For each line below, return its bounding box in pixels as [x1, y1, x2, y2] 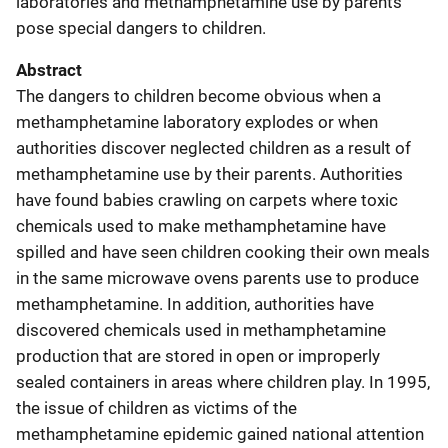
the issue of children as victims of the [16, 397, 297, 418]
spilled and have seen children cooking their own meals [16, 241, 430, 262]
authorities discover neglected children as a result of [16, 137, 411, 158]
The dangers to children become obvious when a [16, 85, 381, 106]
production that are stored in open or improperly [16, 345, 380, 366]
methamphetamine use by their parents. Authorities [16, 163, 403, 184]
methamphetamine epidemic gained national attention [16, 423, 424, 444]
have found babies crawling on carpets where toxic [16, 189, 398, 210]
